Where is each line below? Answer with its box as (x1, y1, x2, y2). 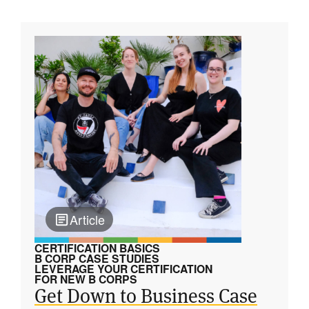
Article (70, 210, 105, 228)
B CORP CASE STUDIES (34, 250, 159, 266)
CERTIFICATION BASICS (34, 240, 160, 256)
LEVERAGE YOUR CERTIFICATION (34, 261, 212, 277)
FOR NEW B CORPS (34, 271, 137, 287)
